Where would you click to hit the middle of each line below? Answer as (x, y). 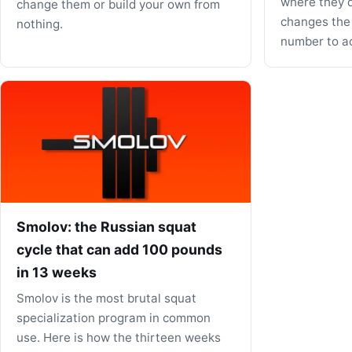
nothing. (40, 24)
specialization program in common (114, 317)
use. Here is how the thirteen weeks (119, 337)
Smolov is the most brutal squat (106, 298)
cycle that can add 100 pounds (119, 250)
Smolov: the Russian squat (106, 227)
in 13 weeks (57, 273)
